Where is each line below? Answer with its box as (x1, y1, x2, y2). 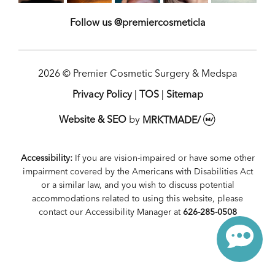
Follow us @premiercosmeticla (69, 18, 206, 29)
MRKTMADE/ (142, 115, 203, 126)
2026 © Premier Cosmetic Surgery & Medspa (37, 69, 238, 80)
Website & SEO (58, 115, 126, 126)
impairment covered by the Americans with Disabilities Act (22, 167, 253, 176)
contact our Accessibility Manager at (38, 207, 183, 217)
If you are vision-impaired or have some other (72, 153, 255, 163)
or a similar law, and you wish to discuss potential (41, 180, 234, 190)
